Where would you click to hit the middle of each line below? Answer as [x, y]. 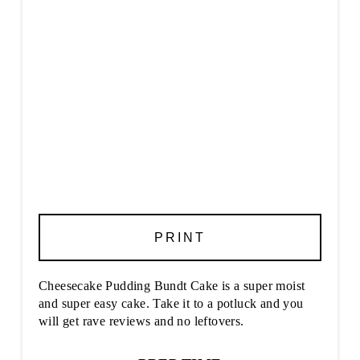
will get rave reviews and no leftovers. [141, 321]
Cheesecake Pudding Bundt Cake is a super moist [172, 285]
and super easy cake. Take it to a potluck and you [171, 303]
